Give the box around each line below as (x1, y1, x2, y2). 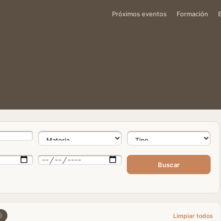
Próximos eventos (112, 9, 167, 18)
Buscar (158, 160, 180, 169)
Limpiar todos (173, 212, 213, 220)
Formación (177, 9, 208, 18)
